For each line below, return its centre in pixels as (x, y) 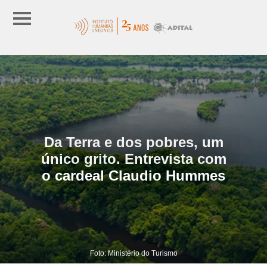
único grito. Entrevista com (133, 159)
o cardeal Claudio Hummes (133, 175)
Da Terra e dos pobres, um (133, 142)
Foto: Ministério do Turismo (133, 253)
